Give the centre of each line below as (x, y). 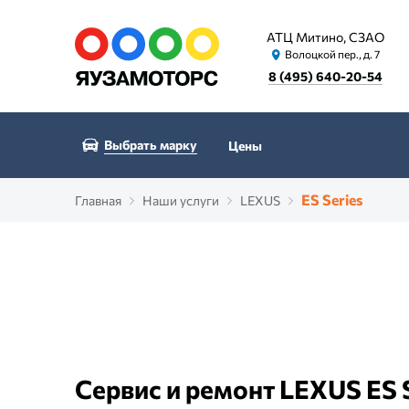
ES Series (332, 199)
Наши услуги (181, 200)
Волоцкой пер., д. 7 (332, 54)
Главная (98, 200)
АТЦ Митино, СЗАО (325, 37)
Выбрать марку (151, 144)
